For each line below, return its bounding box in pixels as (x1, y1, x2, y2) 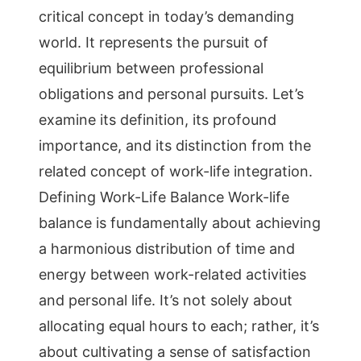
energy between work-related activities (39, 266, 306, 283)
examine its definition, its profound (39, 111, 276, 128)
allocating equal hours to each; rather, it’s (39, 317, 319, 334)
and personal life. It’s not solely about (39, 292, 293, 309)
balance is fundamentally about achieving (39, 214, 321, 231)
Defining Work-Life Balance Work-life (39, 189, 289, 205)
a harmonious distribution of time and (39, 240, 295, 257)
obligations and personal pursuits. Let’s (39, 85, 304, 102)
